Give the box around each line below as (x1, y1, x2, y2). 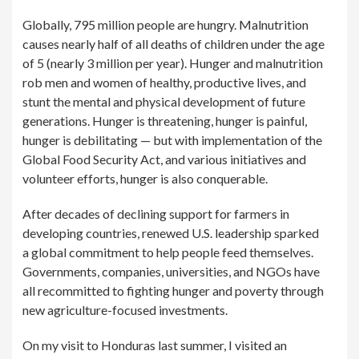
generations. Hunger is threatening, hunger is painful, (22, 113, 308, 129)
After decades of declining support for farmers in (22, 206, 290, 222)
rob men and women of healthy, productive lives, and (22, 75, 307, 91)
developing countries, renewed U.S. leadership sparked (22, 225, 320, 241)
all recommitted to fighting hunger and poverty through (22, 283, 325, 299)
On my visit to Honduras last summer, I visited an (22, 337, 288, 353)
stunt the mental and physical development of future (22, 94, 306, 110)
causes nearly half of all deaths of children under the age (22, 36, 325, 52)
